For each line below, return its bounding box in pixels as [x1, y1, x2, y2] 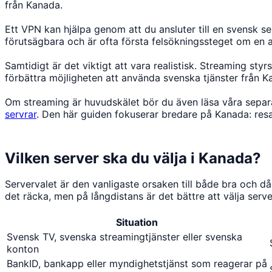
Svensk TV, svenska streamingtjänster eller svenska [7, 230, 242, 243]
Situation [116, 216, 158, 228]
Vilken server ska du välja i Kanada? [5, 149, 261, 167]
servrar [5, 107, 36, 120]
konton [7, 242, 39, 255]
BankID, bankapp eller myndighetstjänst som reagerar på [7, 257, 267, 270]
